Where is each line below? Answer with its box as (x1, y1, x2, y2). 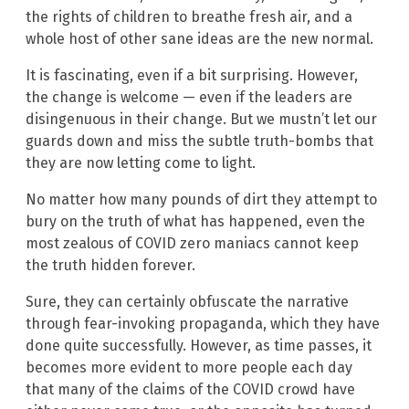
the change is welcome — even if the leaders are (26, 88, 352, 106)
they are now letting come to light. (26, 153, 256, 172)
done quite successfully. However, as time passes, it (26, 336, 372, 354)
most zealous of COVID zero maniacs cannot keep (26, 234, 359, 252)
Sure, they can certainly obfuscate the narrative (26, 292, 349, 310)
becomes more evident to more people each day (26, 358, 352, 376)
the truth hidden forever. (26, 256, 195, 274)
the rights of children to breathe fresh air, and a (26, 7, 352, 26)
